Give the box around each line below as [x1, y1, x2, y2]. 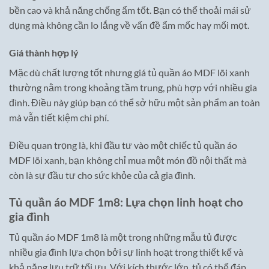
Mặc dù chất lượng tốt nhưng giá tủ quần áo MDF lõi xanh [9, 67, 250, 79]
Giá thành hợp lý [9, 47, 79, 59]
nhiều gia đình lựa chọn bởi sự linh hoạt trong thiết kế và [9, 246, 243, 258]
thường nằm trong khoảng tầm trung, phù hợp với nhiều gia [9, 82, 257, 94]
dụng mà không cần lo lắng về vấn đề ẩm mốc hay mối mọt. [9, 19, 249, 31]
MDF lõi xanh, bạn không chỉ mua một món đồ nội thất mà [9, 154, 247, 166]
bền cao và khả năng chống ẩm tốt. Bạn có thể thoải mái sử [9, 4, 251, 16]
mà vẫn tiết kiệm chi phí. [9, 112, 109, 124]
